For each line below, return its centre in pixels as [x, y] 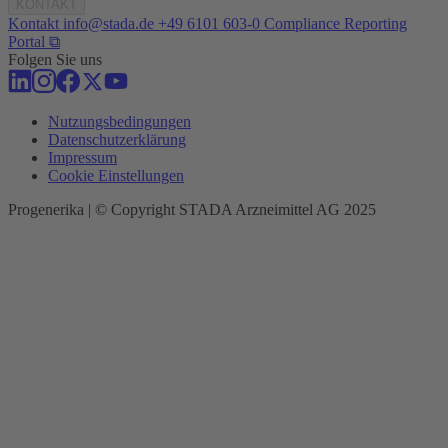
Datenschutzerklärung [117, 139]
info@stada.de [108, 23]
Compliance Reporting [335, 23]
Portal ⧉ [34, 41]
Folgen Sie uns [55, 59]
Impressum [82, 157]
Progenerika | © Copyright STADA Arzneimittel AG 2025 [192, 209]
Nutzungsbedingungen [119, 121]
